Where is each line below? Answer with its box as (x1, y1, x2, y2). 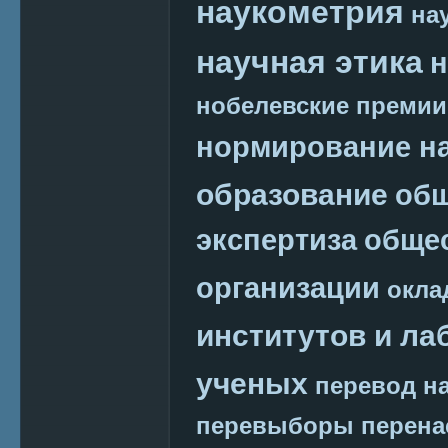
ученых (196, 365, 308, 400)
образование (196, 176, 388, 211)
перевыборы (196, 411, 354, 439)
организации (196, 271, 380, 304)
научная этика (196, 43, 423, 80)
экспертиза (196, 223, 357, 256)
